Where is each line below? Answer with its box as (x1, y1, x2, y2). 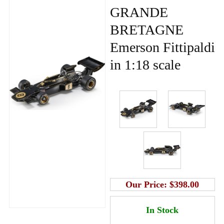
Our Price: (125, 179, 170, 189)
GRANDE (109, 4, 168, 20)
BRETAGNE (109, 21, 183, 37)
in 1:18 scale (109, 56, 180, 72)
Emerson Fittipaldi (109, 39, 215, 55)
